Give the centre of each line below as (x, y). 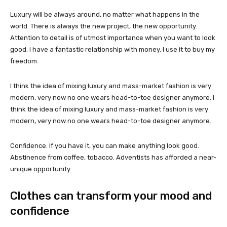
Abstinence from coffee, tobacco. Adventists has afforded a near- (113, 157)
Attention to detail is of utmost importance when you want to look (113, 37)
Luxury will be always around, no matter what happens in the (105, 14)
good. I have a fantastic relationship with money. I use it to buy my (112, 49)
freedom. (24, 61)
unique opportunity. (41, 169)
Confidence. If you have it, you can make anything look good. (105, 145)
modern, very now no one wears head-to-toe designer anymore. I (112, 97)
